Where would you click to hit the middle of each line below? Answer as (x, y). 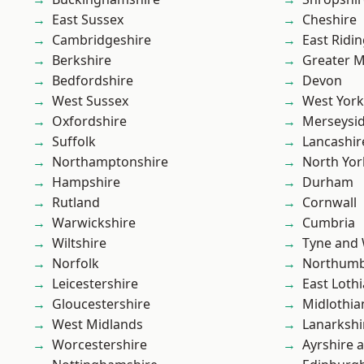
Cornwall (329, 202)
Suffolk (74, 141)
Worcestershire (100, 344)
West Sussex (90, 101)
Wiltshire (79, 243)
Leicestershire (95, 284)
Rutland (76, 202)
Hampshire (86, 182)
